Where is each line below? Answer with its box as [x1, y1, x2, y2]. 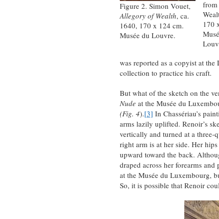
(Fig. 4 [119, 108, 140, 118]
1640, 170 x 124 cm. [119, 21, 184, 31]
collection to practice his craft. [119, 67, 212, 78]
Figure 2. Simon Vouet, [119, 1, 191, 11]
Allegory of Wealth [119, 11, 176, 21]
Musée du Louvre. [119, 30, 175, 41]
